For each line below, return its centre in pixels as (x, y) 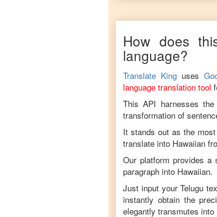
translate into (148, 143)
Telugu (192, 188)
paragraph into (149, 171)
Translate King (150, 75)
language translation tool (167, 87)
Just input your (152, 188)
